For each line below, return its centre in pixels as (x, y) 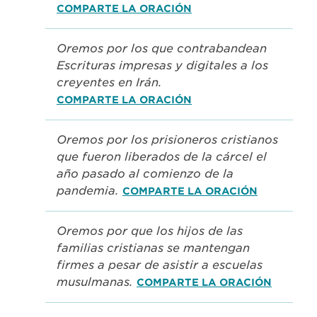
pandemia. (90, 191)
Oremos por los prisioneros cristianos (167, 140)
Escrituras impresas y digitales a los (162, 66)
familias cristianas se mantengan (153, 248)
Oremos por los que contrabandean (162, 49)
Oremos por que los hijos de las (150, 231)
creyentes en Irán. (109, 83)
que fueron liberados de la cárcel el (162, 157)
